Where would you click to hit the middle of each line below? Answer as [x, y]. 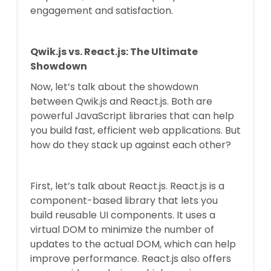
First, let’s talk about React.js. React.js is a [127, 186]
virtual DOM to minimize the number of [122, 229]
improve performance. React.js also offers [131, 258]
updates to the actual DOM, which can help [133, 244]
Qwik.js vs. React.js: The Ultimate [114, 51]
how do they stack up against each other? [131, 145]
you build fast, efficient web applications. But [135, 130]
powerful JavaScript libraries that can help [132, 116]
